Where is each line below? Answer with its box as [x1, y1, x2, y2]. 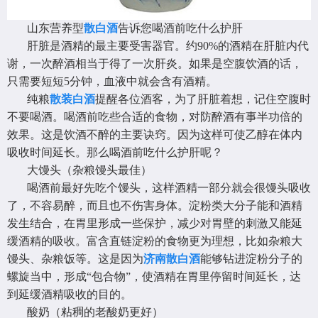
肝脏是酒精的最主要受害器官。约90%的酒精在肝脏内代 [27, 40, 309, 53]
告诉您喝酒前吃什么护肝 [118, 22, 243, 35]
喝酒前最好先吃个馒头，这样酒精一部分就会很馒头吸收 [27, 182, 311, 194]
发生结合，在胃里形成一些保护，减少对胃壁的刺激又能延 [7, 217, 302, 230]
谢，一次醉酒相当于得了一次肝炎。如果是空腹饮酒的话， [7, 57, 302, 70]
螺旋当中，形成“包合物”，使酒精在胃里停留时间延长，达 [7, 270, 301, 283]
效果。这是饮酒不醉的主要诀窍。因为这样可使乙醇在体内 [7, 128, 302, 141]
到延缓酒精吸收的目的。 [7, 288, 132, 301]
